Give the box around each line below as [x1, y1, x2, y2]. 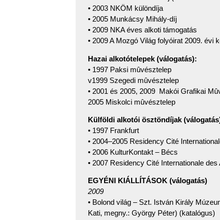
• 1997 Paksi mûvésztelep [88, 65, 171, 74]
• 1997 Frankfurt [88, 126, 139, 135]
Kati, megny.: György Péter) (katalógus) [88, 209, 215, 218]
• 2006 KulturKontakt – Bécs [88, 147, 178, 156]
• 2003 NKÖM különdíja [88, 4, 163, 13]
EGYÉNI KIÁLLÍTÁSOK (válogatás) [88, 176, 207, 185]
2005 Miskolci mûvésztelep [88, 97, 175, 106]
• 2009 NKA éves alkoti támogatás [88, 26, 197, 34]
